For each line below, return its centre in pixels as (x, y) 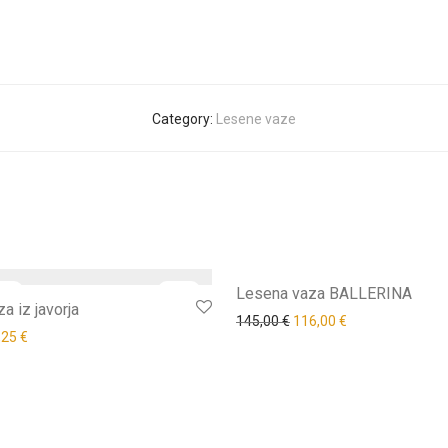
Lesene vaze (256, 118)
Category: (184, 118)
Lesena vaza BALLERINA (324, 293)
